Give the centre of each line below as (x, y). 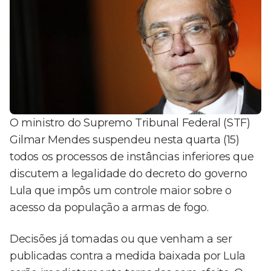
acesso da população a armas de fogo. (109, 208)
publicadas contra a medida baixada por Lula (128, 256)
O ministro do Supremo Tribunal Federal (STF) (130, 123)
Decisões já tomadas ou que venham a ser (121, 239)
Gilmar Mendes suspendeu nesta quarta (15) (125, 140)
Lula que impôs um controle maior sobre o (121, 191)
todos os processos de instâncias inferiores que (132, 157)
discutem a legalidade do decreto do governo (129, 174)
